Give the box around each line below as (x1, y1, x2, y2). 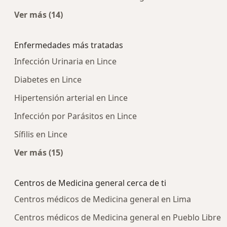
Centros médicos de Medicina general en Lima (14, 194, 191, 205)
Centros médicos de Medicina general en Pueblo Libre (14, 212, 221, 223)
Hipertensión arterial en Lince (14, 92, 128, 104)
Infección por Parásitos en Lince (14, 110, 137, 122)
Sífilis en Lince (14, 129, 67, 140)
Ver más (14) (14, 9, 63, 21)
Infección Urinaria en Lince (14, 56, 117, 67)
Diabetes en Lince (14, 74, 82, 86)
